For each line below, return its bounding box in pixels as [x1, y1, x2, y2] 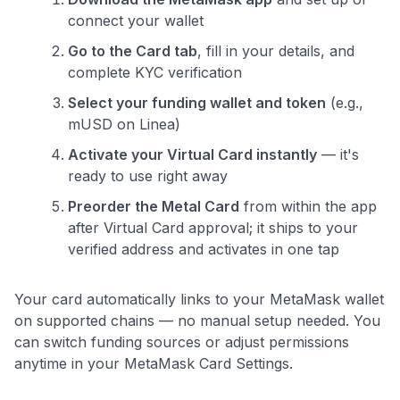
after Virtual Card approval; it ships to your [68, 218, 358, 237]
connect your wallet [68, 11, 204, 29]
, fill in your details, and [197, 41, 354, 60]
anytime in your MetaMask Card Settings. [14, 354, 293, 372]
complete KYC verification [68, 62, 242, 81]
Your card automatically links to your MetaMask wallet [14, 289, 384, 308]
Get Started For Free [122, 33, 260, 52]
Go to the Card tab [68, 41, 197, 60]
